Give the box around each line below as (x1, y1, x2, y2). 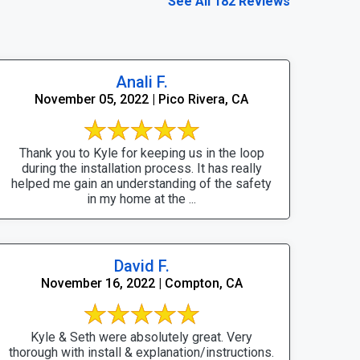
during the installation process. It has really (21, 160, 262, 176)
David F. (113, 256, 170, 276)
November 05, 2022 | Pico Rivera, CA (35, 91, 248, 107)
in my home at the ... (87, 190, 196, 207)
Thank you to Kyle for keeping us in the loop (18, 145, 264, 161)
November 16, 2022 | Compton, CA (40, 275, 243, 291)
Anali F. (115, 72, 168, 92)
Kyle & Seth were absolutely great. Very (31, 329, 252, 345)
